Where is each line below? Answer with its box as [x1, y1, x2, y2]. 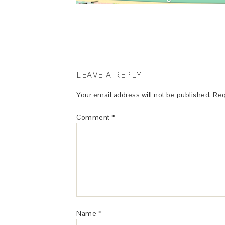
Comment [76, 113, 111, 122]
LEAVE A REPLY [76, 69, 142, 80]
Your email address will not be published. [76, 90, 211, 99]
